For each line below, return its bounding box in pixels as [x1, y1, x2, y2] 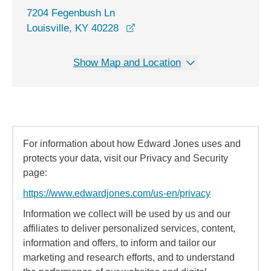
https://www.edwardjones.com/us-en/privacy [23, 188, 211, 198]
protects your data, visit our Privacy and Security [23, 153, 228, 163]
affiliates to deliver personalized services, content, [23, 223, 235, 233]
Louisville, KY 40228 [27, 22, 119, 34]
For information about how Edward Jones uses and [23, 139, 241, 149]
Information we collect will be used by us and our [23, 209, 230, 219]
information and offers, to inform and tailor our [23, 238, 216, 248]
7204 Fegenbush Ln [27, 7, 115, 19]
